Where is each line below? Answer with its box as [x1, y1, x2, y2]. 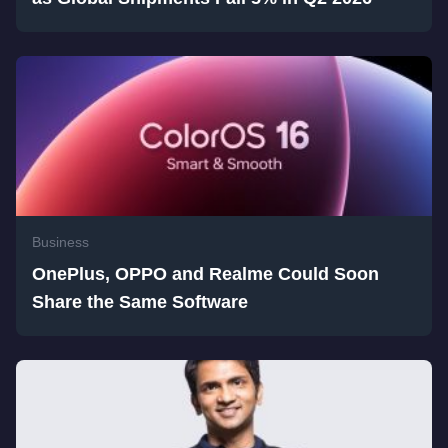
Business [32, 234, 89, 250]
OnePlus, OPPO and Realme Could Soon [32, 264, 379, 284]
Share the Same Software [32, 292, 248, 312]
